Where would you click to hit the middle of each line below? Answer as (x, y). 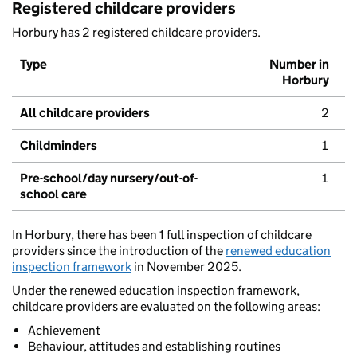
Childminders (59, 146)
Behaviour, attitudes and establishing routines (154, 347)
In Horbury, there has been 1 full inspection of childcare (162, 235)
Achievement (64, 331)
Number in (299, 65)
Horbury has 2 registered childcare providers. (136, 33)
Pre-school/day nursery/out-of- (109, 178)
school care (53, 194)
